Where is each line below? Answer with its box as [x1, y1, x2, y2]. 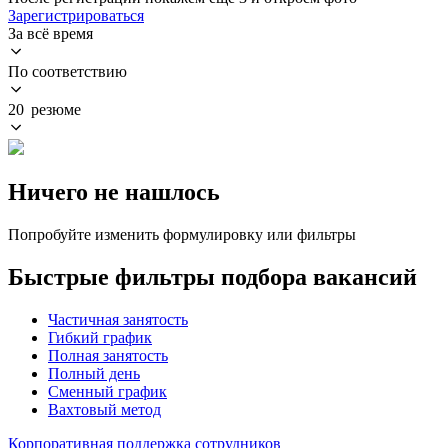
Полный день [48, 364, 140, 382]
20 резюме [8, 100, 81, 118]
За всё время [8, 24, 93, 42]
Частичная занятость [48, 310, 188, 328]
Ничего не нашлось [8, 178, 220, 205]
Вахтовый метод [48, 400, 161, 418]
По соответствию [8, 62, 127, 80]
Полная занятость [48, 346, 168, 364]
